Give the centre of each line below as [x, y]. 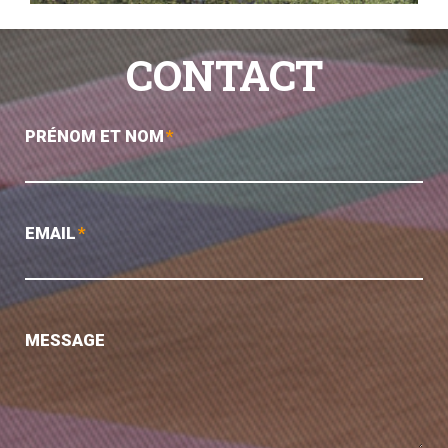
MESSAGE [65, 340]
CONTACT [224, 74]
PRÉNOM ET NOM [94, 136]
